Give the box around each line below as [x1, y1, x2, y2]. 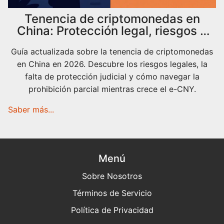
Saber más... [8, 104, 54, 114]
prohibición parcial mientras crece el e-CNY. [28, 84, 196, 94]
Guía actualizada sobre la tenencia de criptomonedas [11, 46, 213, 56]
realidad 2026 [72, 35, 152, 50]
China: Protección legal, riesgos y [17, 23, 207, 38]
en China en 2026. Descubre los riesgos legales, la [16, 59, 207, 69]
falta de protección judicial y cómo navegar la [24, 71, 199, 81]
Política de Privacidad [70, 205, 153, 215]
